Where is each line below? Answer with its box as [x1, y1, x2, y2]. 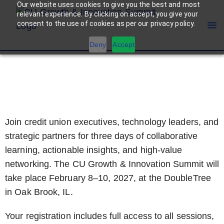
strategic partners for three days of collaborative [5, 131, 198, 141]
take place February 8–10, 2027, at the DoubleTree [5, 173, 211, 183]
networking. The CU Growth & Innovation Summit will [5, 159, 219, 169]
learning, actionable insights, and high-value [5, 145, 182, 155]
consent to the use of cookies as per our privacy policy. [16, 19, 195, 27]
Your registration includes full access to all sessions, [5, 211, 214, 221]
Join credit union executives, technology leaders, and [5, 117, 219, 127]
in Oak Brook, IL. [5, 187, 75, 197]
